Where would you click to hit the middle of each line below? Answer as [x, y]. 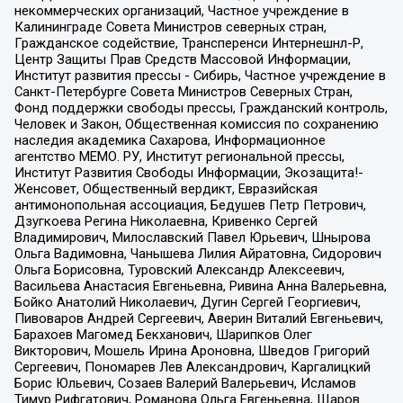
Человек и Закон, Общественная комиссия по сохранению [196, 125]
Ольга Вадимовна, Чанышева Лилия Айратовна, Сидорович [197, 254]
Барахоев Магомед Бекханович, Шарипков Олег [163, 335]
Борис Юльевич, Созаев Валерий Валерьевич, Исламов [185, 384]
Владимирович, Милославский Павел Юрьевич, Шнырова [192, 238]
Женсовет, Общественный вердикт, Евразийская [166, 189]
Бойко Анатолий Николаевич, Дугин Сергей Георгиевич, [187, 303]
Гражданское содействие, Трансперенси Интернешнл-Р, [188, 44]
